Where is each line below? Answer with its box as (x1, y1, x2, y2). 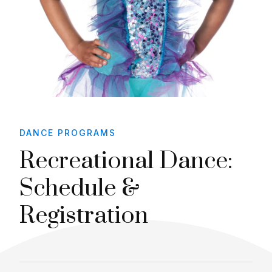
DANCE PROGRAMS (19, 127, 116, 138)
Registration (19, 201, 148, 231)
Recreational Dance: (19, 146, 233, 176)
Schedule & (19, 174, 140, 203)
